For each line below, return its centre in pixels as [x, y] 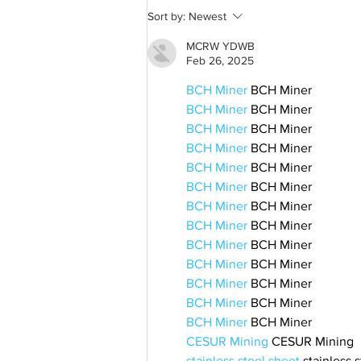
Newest [207, 16]
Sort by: [166, 16]
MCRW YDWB [220, 46]
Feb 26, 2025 [220, 60]
